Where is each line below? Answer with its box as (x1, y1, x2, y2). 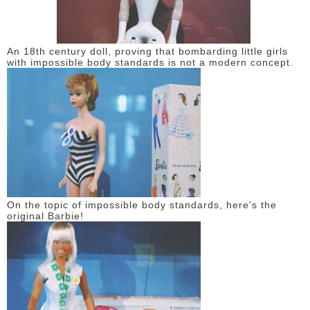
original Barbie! (7, 210, 84, 221)
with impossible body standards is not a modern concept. (7, 57, 293, 68)
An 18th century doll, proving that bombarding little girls (7, 46, 288, 57)
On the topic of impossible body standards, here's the (7, 199, 277, 210)
